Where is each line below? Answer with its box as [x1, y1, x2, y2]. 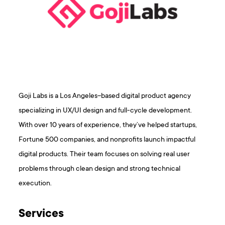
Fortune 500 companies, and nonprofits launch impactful [19, 135, 196, 144]
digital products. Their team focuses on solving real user [19, 150, 190, 159]
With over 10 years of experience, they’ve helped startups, [19, 121, 197, 130]
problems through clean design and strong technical [19, 164, 181, 173]
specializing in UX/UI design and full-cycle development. [19, 106, 192, 115]
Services [19, 207, 64, 221]
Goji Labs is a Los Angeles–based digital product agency [19, 91, 191, 100]
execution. [19, 179, 52, 188]
